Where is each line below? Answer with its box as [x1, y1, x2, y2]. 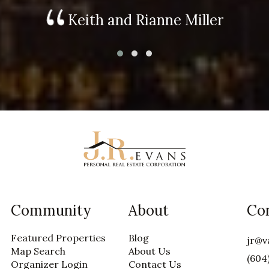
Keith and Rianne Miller [64, 11, 223, 29]
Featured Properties [10, 232, 106, 244]
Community [10, 201, 91, 220]
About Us [128, 245, 171, 258]
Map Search [10, 245, 65, 258]
